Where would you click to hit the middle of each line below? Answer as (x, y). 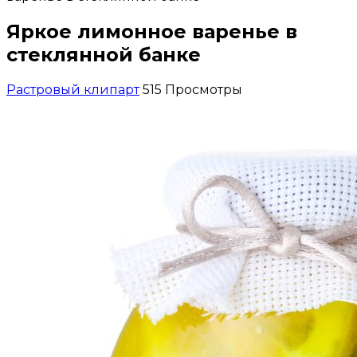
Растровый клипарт (73, 89)
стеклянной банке (104, 54)
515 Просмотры (192, 89)
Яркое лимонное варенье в (152, 31)
